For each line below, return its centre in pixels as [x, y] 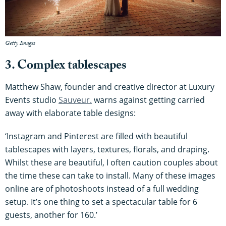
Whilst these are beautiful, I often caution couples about [111, 163]
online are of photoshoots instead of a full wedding [102, 189]
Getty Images [20, 44]
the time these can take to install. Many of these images [110, 176]
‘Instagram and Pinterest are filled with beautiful [96, 136]
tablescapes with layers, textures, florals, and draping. [107, 150]
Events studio [32, 100]
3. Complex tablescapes [66, 67]
